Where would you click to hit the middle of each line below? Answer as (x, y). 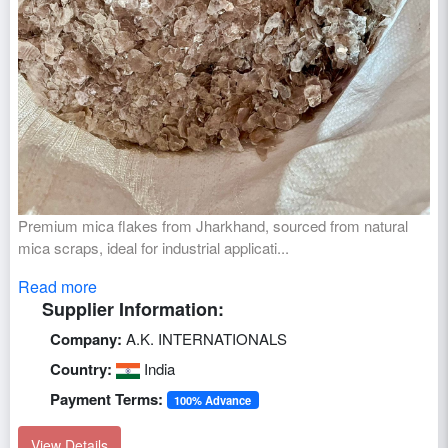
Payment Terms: (106, 398)
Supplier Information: (133, 308)
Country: (81, 368)
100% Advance (213, 399)
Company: (86, 338)
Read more (57, 286)
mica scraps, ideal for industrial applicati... (153, 247)
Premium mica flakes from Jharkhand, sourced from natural (213, 225)
